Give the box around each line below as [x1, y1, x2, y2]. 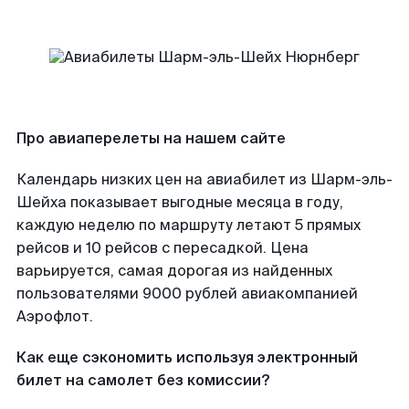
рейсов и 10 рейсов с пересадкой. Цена [16, 238, 309, 257]
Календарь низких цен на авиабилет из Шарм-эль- [16, 170, 393, 189]
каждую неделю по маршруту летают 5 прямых [16, 215, 361, 235]
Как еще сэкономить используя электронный [16, 348, 358, 367]
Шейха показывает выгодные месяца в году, [16, 193, 343, 212]
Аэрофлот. [16, 307, 93, 326]
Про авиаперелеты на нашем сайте [16, 129, 286, 148]
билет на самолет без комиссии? [16, 371, 269, 390]
